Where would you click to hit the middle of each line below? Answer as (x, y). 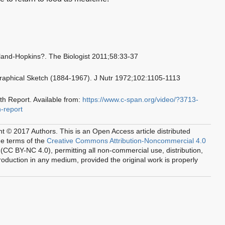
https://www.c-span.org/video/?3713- (140, 99)
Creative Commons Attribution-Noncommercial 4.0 (126, 140)
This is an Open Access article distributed (125, 131)
